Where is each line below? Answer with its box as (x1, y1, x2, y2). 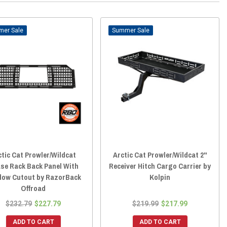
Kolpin (149, 171, 171, 182)
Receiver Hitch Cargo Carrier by (109, 160, 211, 171)
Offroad (21, 182, 46, 194)
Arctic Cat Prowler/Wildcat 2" (113, 149, 207, 160)
